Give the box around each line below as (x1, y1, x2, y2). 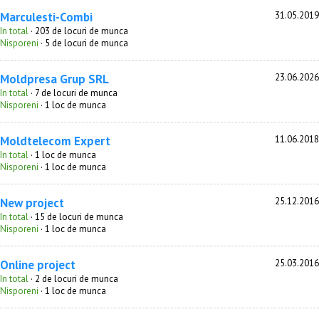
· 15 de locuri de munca (28, 211, 123, 223)
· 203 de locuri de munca (28, 25, 128, 37)
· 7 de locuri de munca (28, 87, 117, 99)
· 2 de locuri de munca (28, 273, 118, 285)
